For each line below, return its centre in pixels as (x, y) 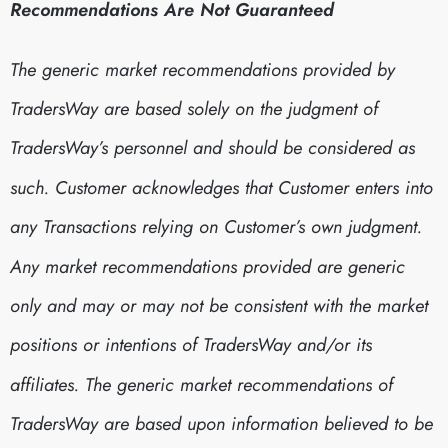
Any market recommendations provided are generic (207, 266)
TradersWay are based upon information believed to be (221, 424)
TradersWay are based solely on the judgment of (194, 109)
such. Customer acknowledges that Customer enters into (221, 188)
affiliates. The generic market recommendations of (201, 385)
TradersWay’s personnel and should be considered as (212, 148)
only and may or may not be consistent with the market (219, 306)
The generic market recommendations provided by (202, 70)
